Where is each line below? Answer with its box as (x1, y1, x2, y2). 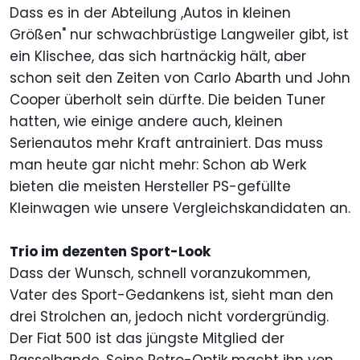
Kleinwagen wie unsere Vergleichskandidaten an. (10, 198, 350, 219)
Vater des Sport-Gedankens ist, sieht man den (10, 285, 333, 305)
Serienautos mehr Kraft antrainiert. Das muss (10, 133, 323, 153)
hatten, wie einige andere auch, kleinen (10, 112, 283, 132)
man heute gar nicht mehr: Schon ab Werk (10, 155, 306, 175)
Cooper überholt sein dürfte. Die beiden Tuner (10, 90, 325, 110)
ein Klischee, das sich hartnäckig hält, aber (10, 47, 306, 67)
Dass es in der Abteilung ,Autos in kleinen (10, 3, 291, 23)
